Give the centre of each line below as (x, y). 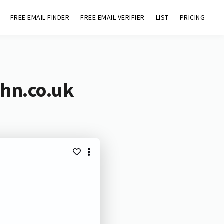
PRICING (192, 17)
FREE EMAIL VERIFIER (113, 17)
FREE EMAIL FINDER (40, 17)
